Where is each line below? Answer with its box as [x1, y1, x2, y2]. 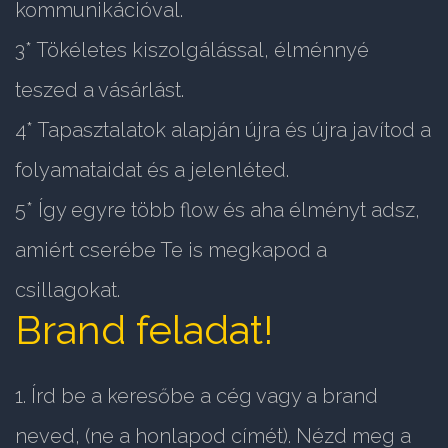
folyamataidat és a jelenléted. [15, 157, 289, 182]
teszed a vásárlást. [15, 77, 184, 102]
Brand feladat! [15, 305, 273, 353]
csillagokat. [15, 277, 120, 302]
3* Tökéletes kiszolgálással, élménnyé [15, 37, 369, 62]
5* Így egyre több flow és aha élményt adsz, [15, 197, 420, 222]
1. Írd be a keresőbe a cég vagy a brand [15, 383, 378, 408]
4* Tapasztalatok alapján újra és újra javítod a [15, 117, 431, 142]
